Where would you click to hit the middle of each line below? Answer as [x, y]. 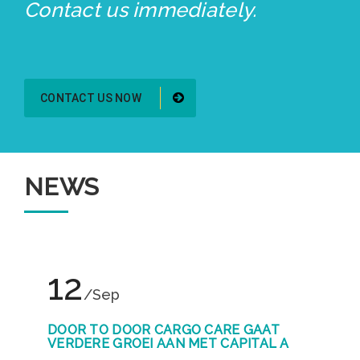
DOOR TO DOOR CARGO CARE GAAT [164, 329]
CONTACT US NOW [92, 98]
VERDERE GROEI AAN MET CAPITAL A [168, 343]
